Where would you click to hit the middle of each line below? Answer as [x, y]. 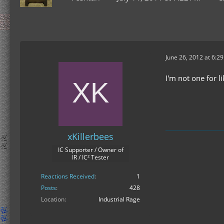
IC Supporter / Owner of [90, 150]
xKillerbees [90, 136]
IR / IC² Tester [90, 157]
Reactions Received [68, 176]
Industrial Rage [119, 199]
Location [53, 199]
